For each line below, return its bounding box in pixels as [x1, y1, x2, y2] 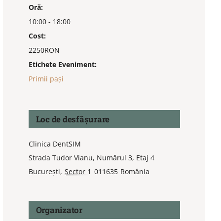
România [120, 167, 150, 177]
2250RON [28, 45, 60, 55]
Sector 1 [65, 167, 92, 177]
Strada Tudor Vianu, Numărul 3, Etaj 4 [28, 153, 154, 163]
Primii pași [28, 74, 64, 84]
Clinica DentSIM [28, 139, 81, 149]
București [28, 167, 60, 177]
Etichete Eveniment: [28, 60, 97, 70]
